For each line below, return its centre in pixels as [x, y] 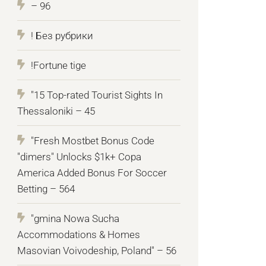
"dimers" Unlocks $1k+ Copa [80, 157]
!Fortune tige [59, 66]
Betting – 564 [46, 189]
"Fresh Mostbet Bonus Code [93, 141]
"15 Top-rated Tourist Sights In [97, 95]
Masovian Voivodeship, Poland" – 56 [97, 251]
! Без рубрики [62, 36]
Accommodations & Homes [79, 235]
